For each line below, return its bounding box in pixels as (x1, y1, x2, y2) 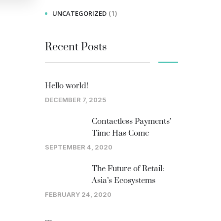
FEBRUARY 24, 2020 (45, 190, 111, 198)
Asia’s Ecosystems (92, 176, 155, 185)
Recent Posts (45, 40, 107, 54)
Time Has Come (92, 128, 149, 138)
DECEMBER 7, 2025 (45, 96, 106, 104)
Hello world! (45, 81, 88, 91)
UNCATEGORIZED (52, 9, 107, 18)
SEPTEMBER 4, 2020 (45, 143, 112, 151)
